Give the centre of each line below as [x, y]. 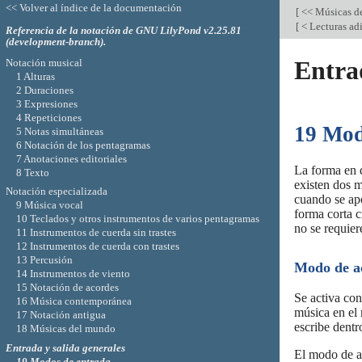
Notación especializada [56, 192]
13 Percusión [44, 260]
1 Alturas [35, 76]
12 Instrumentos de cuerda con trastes [97, 246]
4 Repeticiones [48, 117]
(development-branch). [55, 41]
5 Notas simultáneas [59, 131]
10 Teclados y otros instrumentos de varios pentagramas [137, 219]
